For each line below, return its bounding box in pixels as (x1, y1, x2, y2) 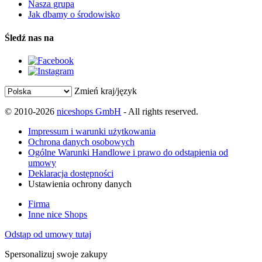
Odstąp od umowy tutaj (5, 229, 91, 239)
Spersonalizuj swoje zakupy (5, 249, 108, 259)
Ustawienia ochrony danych (28, 178, 132, 189)
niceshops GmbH (57, 106, 121, 116)
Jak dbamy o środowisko (28, 9, 120, 20)
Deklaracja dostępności (28, 168, 113, 178)
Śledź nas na (5, 32, 54, 43)
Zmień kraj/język (74, 85, 137, 96)
